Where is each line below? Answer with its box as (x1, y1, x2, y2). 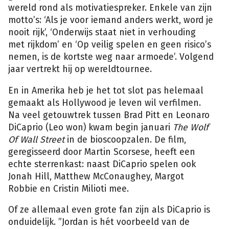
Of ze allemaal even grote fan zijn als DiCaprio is (8, 204, 210, 216)
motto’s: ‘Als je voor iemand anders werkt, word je (8, 14, 213, 26)
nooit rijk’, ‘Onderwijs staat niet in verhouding (8, 27, 196, 38)
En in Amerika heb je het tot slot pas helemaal (8, 85, 203, 96)
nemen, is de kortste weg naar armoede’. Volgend (8, 51, 214, 62)
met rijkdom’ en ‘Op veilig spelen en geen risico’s (8, 39, 211, 50)
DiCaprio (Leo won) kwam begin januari (8, 122, 173, 133)
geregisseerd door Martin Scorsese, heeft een (8, 146, 195, 157)
